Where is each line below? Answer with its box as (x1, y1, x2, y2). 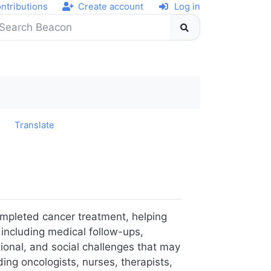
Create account (78, 1, 144, 12)
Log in (174, 1, 200, 12)
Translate (15, 120, 55, 131)
